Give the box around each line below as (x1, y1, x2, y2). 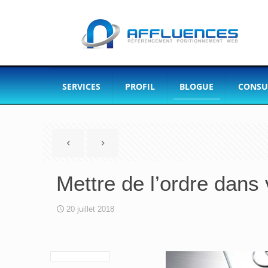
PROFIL (125, 81, 155, 92)
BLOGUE (179, 81, 214, 92)
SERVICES (62, 81, 100, 92)
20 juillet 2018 (66, 205, 114, 214)
